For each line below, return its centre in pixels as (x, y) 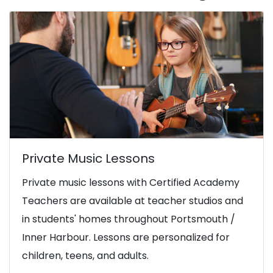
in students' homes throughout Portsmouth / (129, 219)
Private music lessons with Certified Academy (131, 182)
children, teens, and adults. (85, 255)
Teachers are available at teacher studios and (133, 200)
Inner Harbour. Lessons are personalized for (126, 237)
